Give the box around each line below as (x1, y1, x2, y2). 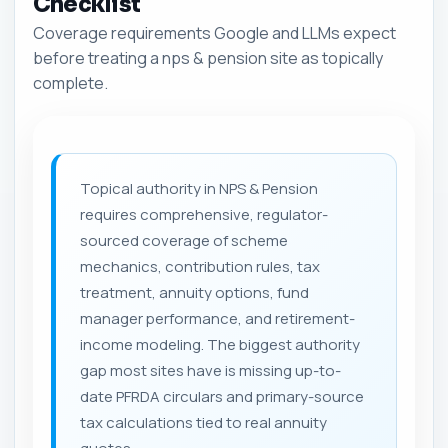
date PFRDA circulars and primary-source (80, 385, 364, 407)
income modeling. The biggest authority (80, 333, 360, 355)
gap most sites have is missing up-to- (80, 359, 341, 381)
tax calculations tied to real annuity (80, 411, 327, 433)
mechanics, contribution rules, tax (80, 255, 320, 277)
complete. (33, 71, 108, 94)
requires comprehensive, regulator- (80, 203, 328, 225)
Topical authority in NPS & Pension (80, 177, 318, 199)
